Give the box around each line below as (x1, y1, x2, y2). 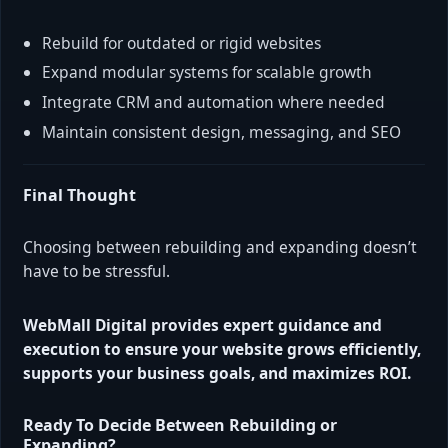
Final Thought (23, 183, 136, 206)
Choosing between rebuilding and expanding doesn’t (23, 235, 417, 258)
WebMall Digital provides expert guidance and (23, 313, 382, 336)
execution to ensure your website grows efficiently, (23, 337, 421, 360)
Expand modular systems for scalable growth (42, 61, 373, 84)
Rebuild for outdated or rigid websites (42, 31, 322, 54)
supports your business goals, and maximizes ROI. (23, 361, 411, 384)
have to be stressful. (23, 259, 170, 282)
